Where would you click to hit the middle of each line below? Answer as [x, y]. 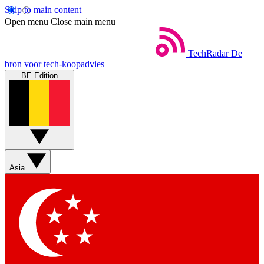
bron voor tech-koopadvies [55, 64]
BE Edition [39, 76]
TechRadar [208, 53]
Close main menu [83, 22]
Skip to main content [43, 10]
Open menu [27, 22]
